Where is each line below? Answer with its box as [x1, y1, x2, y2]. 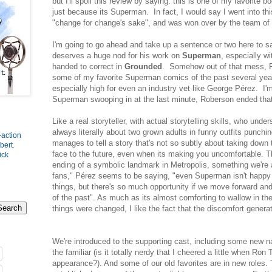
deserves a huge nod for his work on [52, 51, 182, 61]
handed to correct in [52, 62, 124, 72]
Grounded [124, 62, 162, 72]
